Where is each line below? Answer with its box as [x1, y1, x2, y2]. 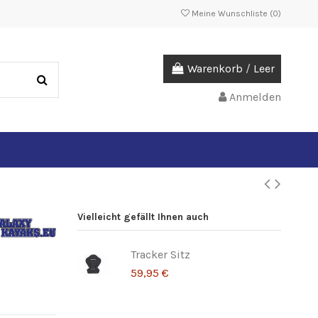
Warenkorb [187, 61, 243, 75]
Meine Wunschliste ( [190, 9, 273, 18]
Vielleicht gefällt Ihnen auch [77, 210, 209, 223]
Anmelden [229, 90, 281, 104]
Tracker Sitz [130, 247, 190, 261]
